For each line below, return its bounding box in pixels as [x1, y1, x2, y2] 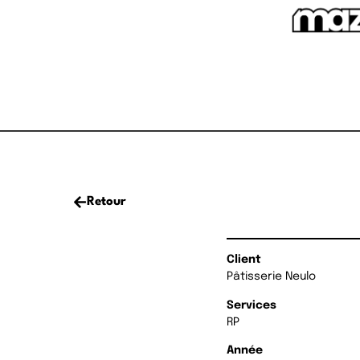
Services [227, 299, 277, 311]
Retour [87, 195, 127, 209]
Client [227, 254, 262, 266]
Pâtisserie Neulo [227, 271, 317, 283]
